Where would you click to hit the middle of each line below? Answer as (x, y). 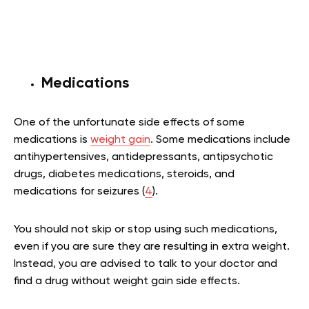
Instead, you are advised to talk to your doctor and (146, 264)
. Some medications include (220, 140)
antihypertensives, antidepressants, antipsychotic (143, 157)
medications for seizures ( (79, 191)
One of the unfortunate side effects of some (129, 122)
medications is (52, 140)
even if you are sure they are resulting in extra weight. (152, 247)
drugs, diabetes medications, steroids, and (124, 174)
